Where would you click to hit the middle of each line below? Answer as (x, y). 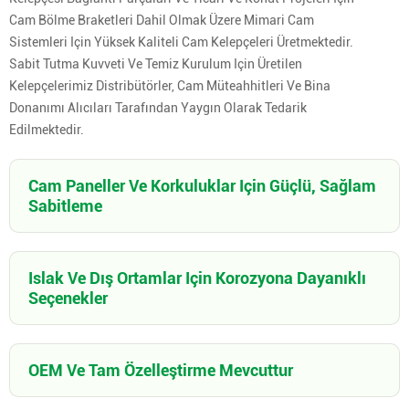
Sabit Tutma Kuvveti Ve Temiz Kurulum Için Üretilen (156, 64)
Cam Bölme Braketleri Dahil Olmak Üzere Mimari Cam (162, 21)
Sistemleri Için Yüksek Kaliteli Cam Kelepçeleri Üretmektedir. (181, 42)
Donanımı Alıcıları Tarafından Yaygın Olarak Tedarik (158, 108)
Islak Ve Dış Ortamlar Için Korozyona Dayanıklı (197, 278)
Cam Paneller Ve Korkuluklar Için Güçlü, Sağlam (202, 185)
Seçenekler (68, 298)
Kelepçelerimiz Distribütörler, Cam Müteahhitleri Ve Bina (170, 86)
